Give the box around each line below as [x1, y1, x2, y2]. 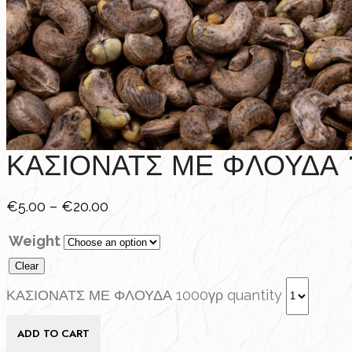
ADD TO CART [17, 326, 90, 342]
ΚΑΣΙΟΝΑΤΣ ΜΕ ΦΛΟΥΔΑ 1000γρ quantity [6, 286, 282, 303]
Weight [9, 232, 60, 249]
